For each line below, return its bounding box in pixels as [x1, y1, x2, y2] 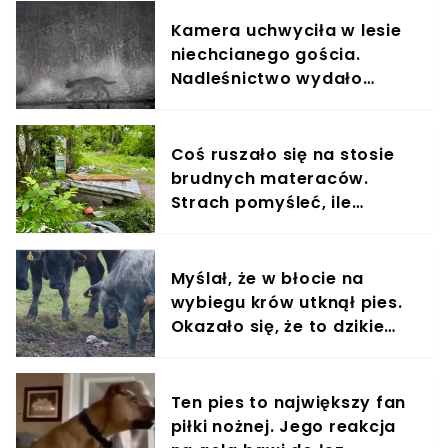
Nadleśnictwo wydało [170, 66, 363, 90]
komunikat [170, 90, 265, 114]
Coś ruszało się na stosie [170, 142, 395, 166]
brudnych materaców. [170, 166, 369, 190]
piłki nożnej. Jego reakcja [170, 414, 397, 438]
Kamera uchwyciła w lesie [170, 18, 402, 42]
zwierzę [170, 338, 239, 362]
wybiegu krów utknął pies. [170, 290, 403, 314]
